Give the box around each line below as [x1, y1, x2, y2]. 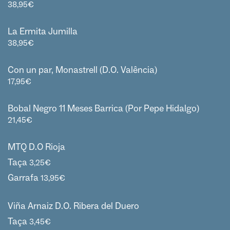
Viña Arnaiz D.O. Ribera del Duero [8, 200, 139, 212]
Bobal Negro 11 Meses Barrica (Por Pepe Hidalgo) [8, 102, 199, 114]
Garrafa [8, 171, 39, 184]
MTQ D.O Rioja [8, 141, 65, 153]
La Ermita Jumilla [8, 25, 78, 37]
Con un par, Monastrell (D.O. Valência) [8, 64, 157, 76]
